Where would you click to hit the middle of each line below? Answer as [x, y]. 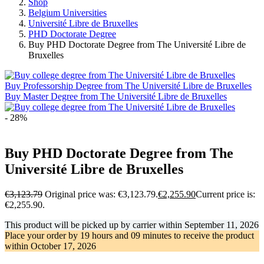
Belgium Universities [67, 12]
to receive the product [213, 235]
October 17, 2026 [63, 246]
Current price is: [225, 194]
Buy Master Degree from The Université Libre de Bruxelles [116, 96]
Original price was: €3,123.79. [101, 194]
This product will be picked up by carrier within [95, 225]
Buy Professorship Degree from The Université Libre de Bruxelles [128, 85]
